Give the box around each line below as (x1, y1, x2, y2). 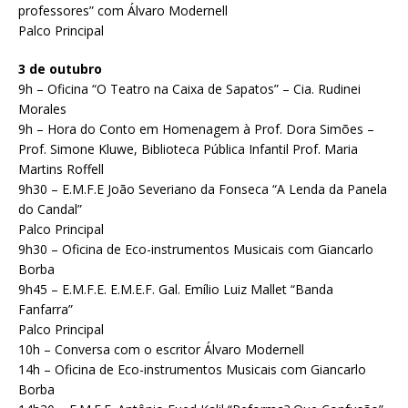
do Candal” (18, 200, 82, 219)
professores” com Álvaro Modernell (18, 2, 228, 20)
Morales (18, 100, 66, 118)
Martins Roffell (18, 160, 104, 178)
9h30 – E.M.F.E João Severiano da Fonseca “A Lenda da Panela (18, 180, 387, 199)
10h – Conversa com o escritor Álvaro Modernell (18, 341, 304, 359)
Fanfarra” (18, 301, 73, 319)
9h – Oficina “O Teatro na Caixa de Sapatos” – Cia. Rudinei (18, 80, 361, 98)
